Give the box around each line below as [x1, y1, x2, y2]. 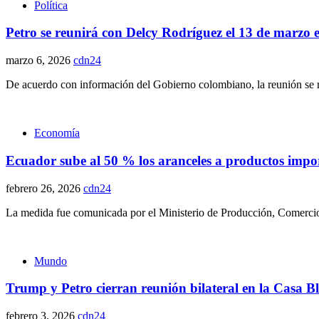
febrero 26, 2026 [6, 182, 83, 194]
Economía [34, 127, 80, 140]
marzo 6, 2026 [6, 54, 73, 67]
